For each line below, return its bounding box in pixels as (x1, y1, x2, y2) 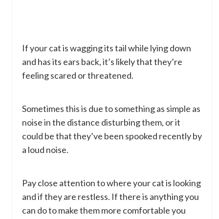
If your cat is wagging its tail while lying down (22, 43, 191, 54)
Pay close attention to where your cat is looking (22, 177, 201, 189)
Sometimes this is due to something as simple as (22, 103, 200, 114)
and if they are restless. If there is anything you (22, 191, 199, 202)
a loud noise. (22, 144, 68, 155)
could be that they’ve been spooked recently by (22, 131, 202, 142)
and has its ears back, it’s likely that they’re (22, 56, 182, 67)
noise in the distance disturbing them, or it (22, 117, 180, 128)
